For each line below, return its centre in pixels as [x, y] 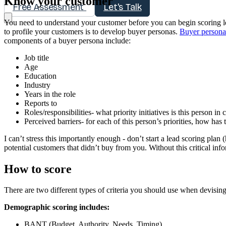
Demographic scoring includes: [57, 207]
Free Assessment [50, 7]
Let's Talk [123, 7]
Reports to [41, 103]
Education [40, 76]
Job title [37, 58]
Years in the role [50, 94]
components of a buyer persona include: [67, 40]
